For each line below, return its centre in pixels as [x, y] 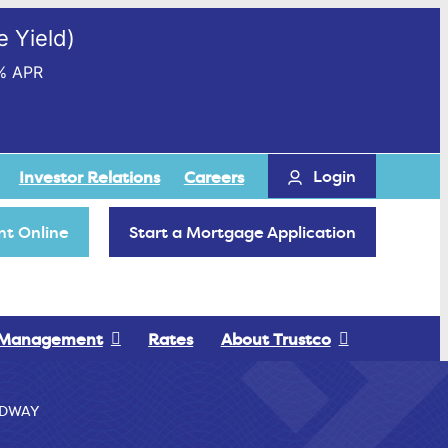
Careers [213, 176]
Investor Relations [89, 176]
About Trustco [275, 338]
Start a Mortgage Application [243, 232]
